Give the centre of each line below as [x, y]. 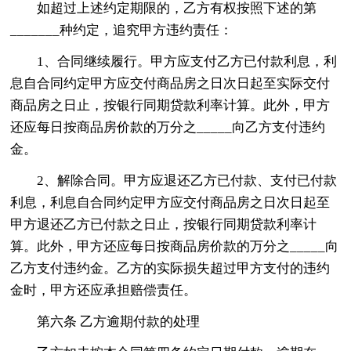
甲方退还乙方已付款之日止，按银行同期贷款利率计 [164, 224]
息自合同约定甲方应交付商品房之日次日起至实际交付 [170, 83]
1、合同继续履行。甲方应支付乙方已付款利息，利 [187, 61]
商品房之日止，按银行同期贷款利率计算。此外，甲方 [170, 105]
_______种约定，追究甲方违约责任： [122, 30]
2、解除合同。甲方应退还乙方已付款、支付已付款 [187, 180]
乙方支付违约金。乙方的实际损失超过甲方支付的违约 [170, 268]
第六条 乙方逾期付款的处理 [119, 321]
